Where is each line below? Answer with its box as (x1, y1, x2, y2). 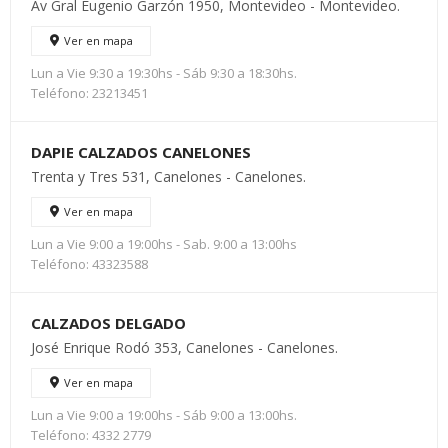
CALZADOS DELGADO (31, 313, 186, 333)
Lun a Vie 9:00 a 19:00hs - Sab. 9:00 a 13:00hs (31, 235, 297, 253)
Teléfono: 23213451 (31, 84, 148, 102)
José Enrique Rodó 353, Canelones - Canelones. (31, 338, 338, 357)
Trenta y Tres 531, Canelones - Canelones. (31, 167, 306, 186)
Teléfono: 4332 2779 (31, 426, 151, 444)
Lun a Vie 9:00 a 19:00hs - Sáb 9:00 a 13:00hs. (31, 406, 297, 424)
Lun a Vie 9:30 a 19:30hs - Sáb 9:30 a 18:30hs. (31, 64, 297, 82)
